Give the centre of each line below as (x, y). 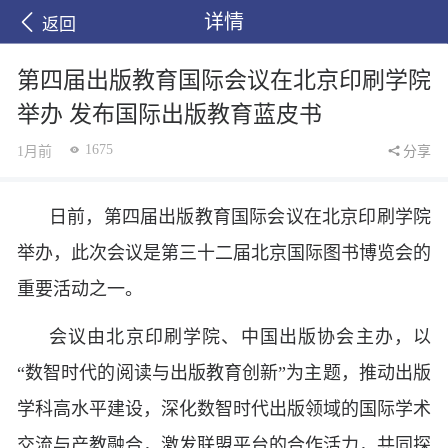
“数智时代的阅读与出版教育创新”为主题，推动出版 (224, 372)
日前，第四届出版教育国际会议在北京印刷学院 (240, 217)
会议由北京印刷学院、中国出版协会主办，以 (240, 336)
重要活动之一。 (80, 289)
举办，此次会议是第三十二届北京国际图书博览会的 (224, 253)
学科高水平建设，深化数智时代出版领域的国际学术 (224, 408)
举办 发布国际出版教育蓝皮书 (169, 114)
